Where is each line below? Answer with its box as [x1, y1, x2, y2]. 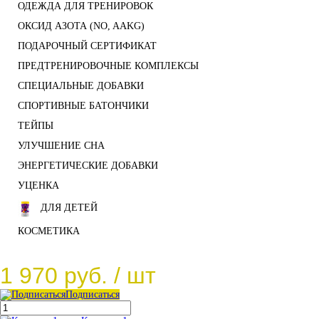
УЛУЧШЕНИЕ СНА [18, 140, 105, 152]
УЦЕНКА [18, 180, 59, 192]
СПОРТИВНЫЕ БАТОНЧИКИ [18, 100, 149, 112]
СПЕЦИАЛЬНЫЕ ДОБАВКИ [18, 80, 144, 92]
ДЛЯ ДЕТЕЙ [41, 202, 98, 214]
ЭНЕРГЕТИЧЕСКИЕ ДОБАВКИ [18, 160, 158, 172]
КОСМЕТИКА [18, 226, 80, 237]
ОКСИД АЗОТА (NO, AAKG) [18, 21, 145, 32]
